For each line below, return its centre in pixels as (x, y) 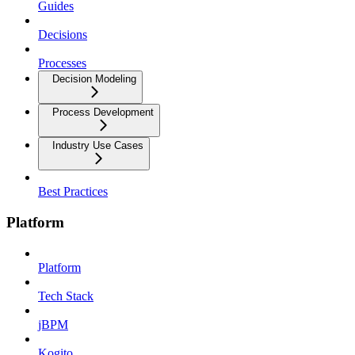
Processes (62, 63)
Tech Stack (66, 296)
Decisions (63, 35)
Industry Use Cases (98, 146)
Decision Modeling (94, 79)
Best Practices (73, 192)
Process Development (103, 113)
